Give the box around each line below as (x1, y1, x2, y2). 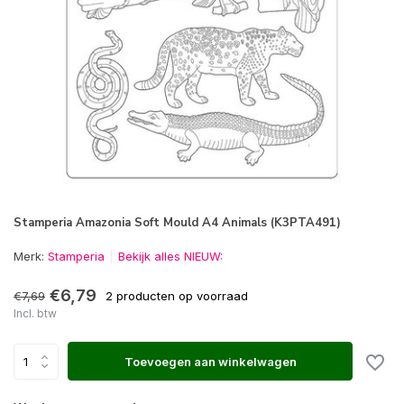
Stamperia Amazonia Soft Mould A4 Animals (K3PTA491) (14, 215, 341, 231)
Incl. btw (14, 307, 57, 320)
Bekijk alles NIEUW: (118, 249, 223, 263)
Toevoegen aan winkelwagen (124, 353, 297, 369)
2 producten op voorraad (106, 288, 248, 303)
